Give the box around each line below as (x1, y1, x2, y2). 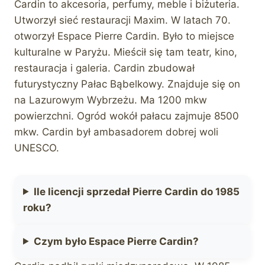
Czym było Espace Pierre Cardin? (34, 235, 199, 247)
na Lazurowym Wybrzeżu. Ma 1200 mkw (14, 93, 207, 106)
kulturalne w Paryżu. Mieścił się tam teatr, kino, (14, 46, 237, 58)
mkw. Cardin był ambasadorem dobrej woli (14, 125, 218, 138)
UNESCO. (14, 141, 59, 154)
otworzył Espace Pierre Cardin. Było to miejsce (14, 30, 234, 42)
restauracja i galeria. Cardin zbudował (14, 62, 195, 74)
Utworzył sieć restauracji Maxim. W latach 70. (14, 14, 231, 26)
